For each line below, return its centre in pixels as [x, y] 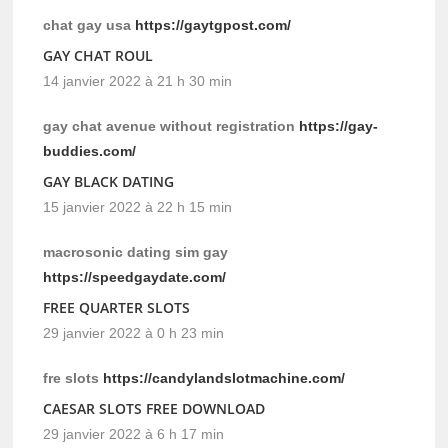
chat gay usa [89, 25]
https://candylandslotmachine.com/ [224, 378]
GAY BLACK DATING [109, 182]
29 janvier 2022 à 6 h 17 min [134, 434]
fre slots [73, 378]
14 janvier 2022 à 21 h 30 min [138, 81]
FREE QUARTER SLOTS [117, 308]
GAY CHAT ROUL [98, 56]
